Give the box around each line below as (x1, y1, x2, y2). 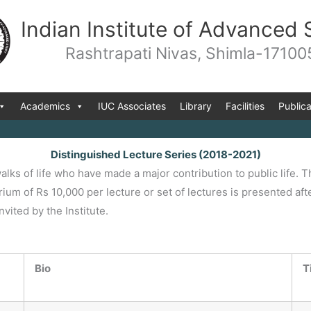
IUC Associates (97, 100, 166, 112)
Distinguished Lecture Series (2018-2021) (50, 148, 261, 162)
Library (179, 100, 212, 112)
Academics (19, 100, 70, 112)
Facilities (225, 100, 264, 112)
